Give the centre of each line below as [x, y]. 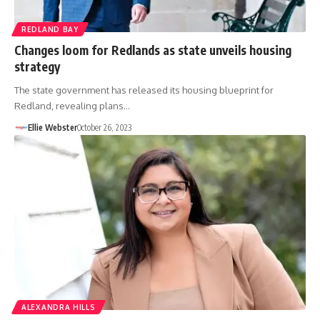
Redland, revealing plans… [72, 105]
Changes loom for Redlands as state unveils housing [153, 50]
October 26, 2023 [104, 127]
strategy [37, 66]
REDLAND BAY [50, 29]
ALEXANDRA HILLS [59, 307]
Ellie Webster [52, 127]
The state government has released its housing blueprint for [144, 90]
